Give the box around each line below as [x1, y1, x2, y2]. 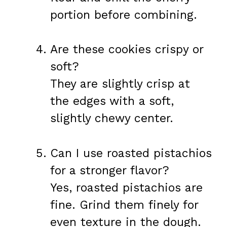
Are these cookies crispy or [50, 43, 203, 57]
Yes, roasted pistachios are [50, 180, 203, 195]
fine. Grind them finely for [50, 198, 198, 212]
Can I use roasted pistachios [50, 146, 212, 160]
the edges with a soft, [50, 94, 174, 108]
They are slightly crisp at [50, 77, 190, 91]
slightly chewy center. [50, 111, 173, 126]
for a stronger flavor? [50, 163, 169, 177]
